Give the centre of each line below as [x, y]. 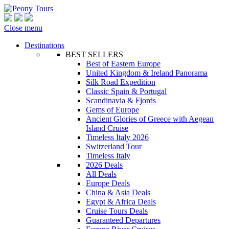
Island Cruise [107, 128]
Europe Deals [108, 183]
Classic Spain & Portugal [126, 91]
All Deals [101, 174]
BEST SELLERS [94, 54]
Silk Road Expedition [121, 82]
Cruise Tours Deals [117, 211]
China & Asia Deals [118, 192]
